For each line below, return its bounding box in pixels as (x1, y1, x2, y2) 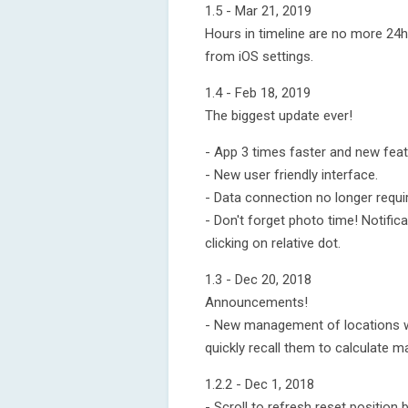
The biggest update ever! (205, 107, 352, 124)
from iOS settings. (205, 48, 313, 65)
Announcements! (205, 294, 308, 311)
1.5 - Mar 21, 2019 (205, 3, 311, 19)
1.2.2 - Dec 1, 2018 (205, 376, 314, 393)
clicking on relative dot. (205, 235, 341, 251)
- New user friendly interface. (205, 167, 378, 183)
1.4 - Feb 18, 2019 (205, 85, 311, 101)
